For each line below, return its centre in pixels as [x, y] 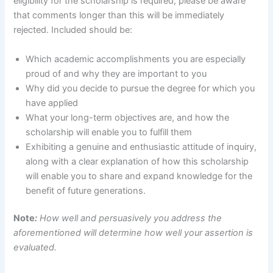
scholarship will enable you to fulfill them [109, 132]
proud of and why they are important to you [116, 73]
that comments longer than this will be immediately [119, 16]
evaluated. [35, 248]
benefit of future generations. [87, 190]
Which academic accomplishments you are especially [136, 59]
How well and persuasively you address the [130, 218]
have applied [52, 103]
